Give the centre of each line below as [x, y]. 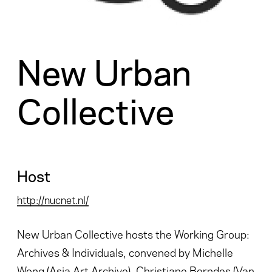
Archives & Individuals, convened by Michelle [125, 251]
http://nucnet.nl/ [53, 199]
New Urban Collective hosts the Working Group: [133, 233]
